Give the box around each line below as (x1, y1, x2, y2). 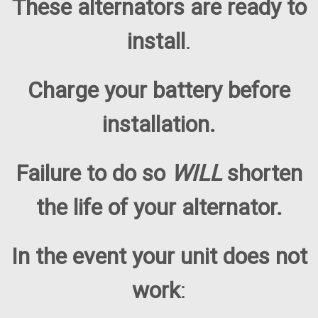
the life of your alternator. (35, 194, 283, 221)
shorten (227, 160, 302, 187)
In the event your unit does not (11, 243, 307, 270)
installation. (102, 111, 216, 138)
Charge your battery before (28, 77, 290, 104)
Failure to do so (16, 160, 171, 187)
